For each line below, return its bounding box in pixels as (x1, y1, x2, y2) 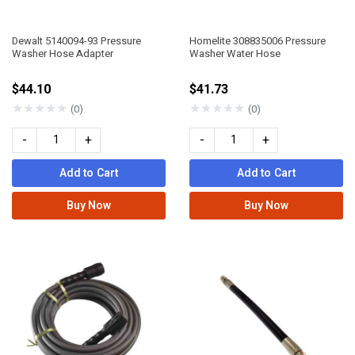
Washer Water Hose (189, 46, 281, 62)
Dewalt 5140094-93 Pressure (12, 33, 141, 49)
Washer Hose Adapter (12, 46, 113, 62)
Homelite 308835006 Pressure (189, 33, 326, 49)
